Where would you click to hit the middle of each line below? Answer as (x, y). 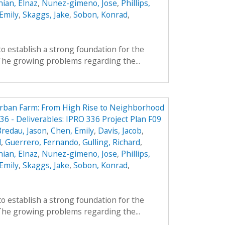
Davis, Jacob (120, 131)
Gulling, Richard (111, 142)
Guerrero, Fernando (41, 142)
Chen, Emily (72, 131)
